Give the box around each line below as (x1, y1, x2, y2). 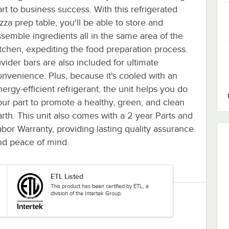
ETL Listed (51, 172, 83, 180)
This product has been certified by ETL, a (51, 182, 149, 189)
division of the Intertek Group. (51, 190, 122, 196)
